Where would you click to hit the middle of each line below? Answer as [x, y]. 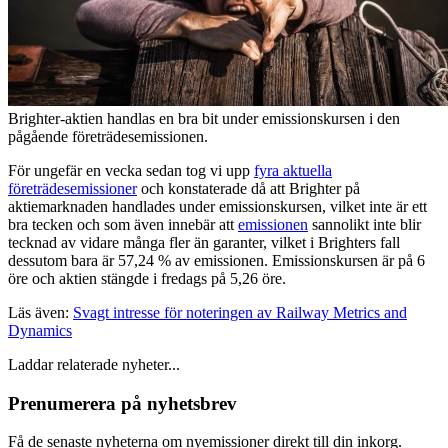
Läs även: [40, 312]
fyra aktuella [293, 170]
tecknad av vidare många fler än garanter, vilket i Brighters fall [204, 242]
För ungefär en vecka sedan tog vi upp [131, 170]
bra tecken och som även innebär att [123, 224]
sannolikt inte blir [364, 224]
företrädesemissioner [72, 188]
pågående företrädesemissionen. [108, 136]
